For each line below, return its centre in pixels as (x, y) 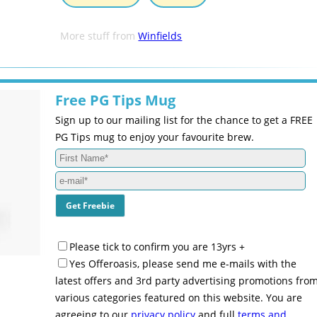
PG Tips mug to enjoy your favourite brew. (155, 137)
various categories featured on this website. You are (179, 298)
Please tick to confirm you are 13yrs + (157, 247)
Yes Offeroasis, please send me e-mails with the (183, 264)
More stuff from (99, 36)
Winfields (160, 36)
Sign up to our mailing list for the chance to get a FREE (184, 120)
